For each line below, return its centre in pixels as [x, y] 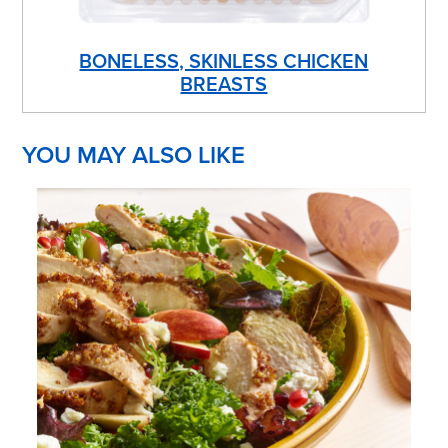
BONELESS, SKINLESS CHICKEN [224, 61]
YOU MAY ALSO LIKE [134, 155]
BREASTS [224, 84]
